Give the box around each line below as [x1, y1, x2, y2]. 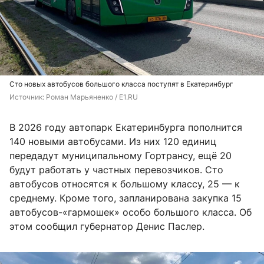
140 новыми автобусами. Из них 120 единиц [9, 136, 216, 148]
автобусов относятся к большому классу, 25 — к [9, 178, 240, 190]
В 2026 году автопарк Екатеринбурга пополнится [9, 121, 242, 134]
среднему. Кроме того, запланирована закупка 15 [9, 192, 242, 204]
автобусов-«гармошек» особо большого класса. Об [9, 206, 252, 219]
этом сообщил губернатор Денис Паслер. [9, 220, 204, 233]
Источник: [9, 93, 46, 102]
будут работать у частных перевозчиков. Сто [9, 164, 223, 176]
